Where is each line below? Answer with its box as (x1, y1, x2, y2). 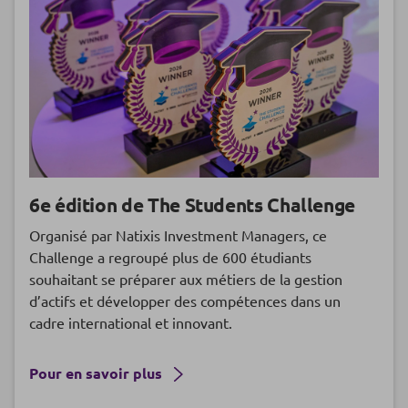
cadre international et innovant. (29, 313, 232, 332)
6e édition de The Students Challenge (29, 192, 356, 218)
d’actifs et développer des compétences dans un (29, 291, 341, 311)
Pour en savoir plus (29, 363, 166, 383)
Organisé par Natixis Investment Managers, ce (29, 226, 327, 245)
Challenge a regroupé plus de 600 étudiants (29, 248, 311, 267)
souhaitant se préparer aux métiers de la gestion (29, 270, 342, 289)
